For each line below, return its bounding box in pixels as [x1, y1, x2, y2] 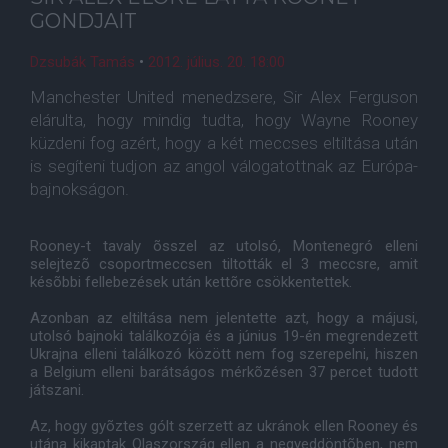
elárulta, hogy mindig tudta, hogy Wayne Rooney [30, 110, 418, 130]
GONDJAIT [30, 9, 137, 33]
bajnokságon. [30, 179, 129, 199]
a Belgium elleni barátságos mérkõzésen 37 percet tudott [30, 363, 418, 381]
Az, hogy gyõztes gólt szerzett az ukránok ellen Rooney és [30, 417, 418, 435]
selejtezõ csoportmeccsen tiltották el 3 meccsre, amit [30, 255, 418, 273]
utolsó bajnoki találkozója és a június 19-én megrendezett [30, 327, 418, 345]
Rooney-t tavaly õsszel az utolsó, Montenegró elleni [30, 237, 418, 255]
